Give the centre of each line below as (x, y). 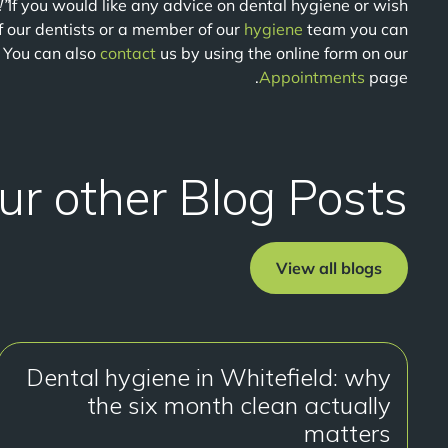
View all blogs (329, 268)
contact (128, 53)
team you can (355, 29)
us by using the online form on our (282, 53)
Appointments (314, 77)
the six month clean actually (239, 405)
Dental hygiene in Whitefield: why (208, 377)
